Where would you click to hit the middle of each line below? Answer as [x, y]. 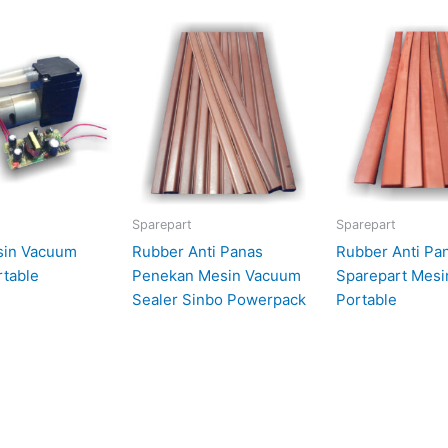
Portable [366, 299]
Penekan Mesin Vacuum [216, 275]
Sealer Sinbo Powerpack [218, 299]
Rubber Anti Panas [197, 251]
